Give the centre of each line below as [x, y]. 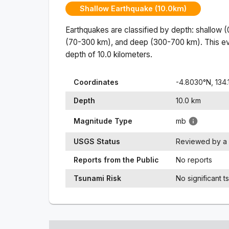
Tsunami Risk [97, 178]
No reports [194, 159]
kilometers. [132, 54]
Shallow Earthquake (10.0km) [133, 9]
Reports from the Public [116, 159]
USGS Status [97, 141]
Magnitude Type [103, 121]
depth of [82, 54]
